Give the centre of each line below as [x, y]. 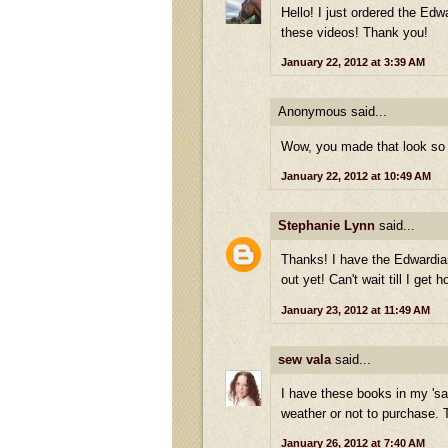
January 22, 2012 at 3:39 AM [353, 62]
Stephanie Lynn [326, 225]
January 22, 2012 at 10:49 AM [356, 175]
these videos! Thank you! [354, 32]
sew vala [304, 359]
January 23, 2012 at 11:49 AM [355, 309]
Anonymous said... [332, 112]
